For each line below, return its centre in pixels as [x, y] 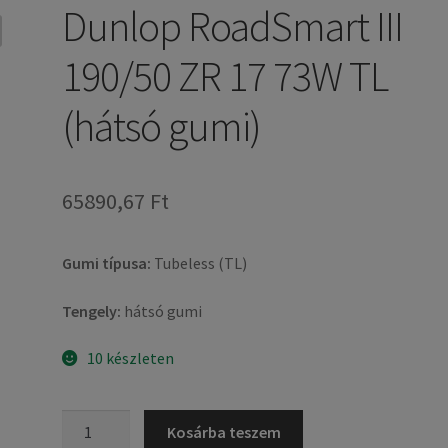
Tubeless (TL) [199, 262]
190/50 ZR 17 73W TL [225, 75]
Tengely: [92, 310]
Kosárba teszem [223, 431]
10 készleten [130, 358]
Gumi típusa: [107, 262]
